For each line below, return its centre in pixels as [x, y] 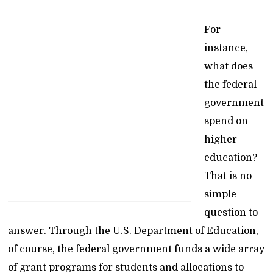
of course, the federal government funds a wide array [136, 249]
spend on [226, 121]
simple [221, 194]
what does [229, 66]
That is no [228, 176]
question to [231, 213]
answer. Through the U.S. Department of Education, [133, 231]
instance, [226, 48]
